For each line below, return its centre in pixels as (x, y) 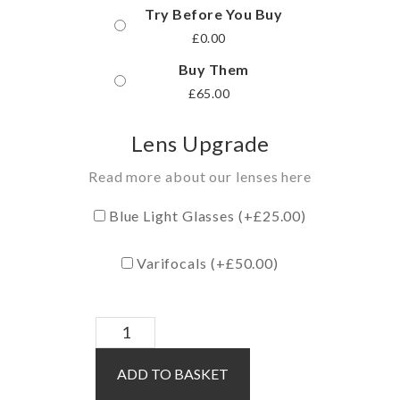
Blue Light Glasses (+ (179, 215)
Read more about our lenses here (200, 176)
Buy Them (213, 69)
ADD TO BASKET (173, 373)
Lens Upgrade (200, 143)
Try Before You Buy (213, 13)
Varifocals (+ (179, 262)
